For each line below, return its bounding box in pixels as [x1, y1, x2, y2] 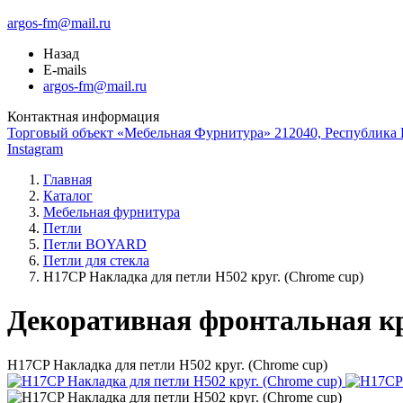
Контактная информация [7, 109, 159, 124]
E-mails [43, 62, 86, 77]
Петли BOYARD [43, 237, 147, 252]
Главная [43, 172, 92, 187]
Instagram [7, 141, 63, 157]
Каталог [43, 188, 93, 203]
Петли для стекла [43, 253, 149, 268]
